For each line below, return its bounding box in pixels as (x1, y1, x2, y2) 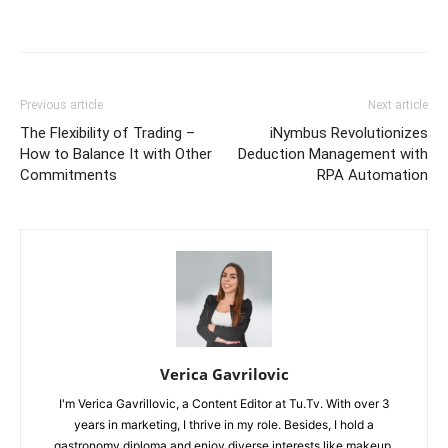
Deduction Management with (238, 144, 428, 163)
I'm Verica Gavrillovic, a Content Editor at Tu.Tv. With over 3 (58, 395, 390, 411)
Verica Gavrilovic (159, 363, 289, 384)
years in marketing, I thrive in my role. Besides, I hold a (74, 416, 374, 432)
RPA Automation (317, 165, 428, 184)
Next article (368, 97, 428, 112)
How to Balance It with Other (20, 144, 212, 163)
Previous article (20, 97, 103, 112)
